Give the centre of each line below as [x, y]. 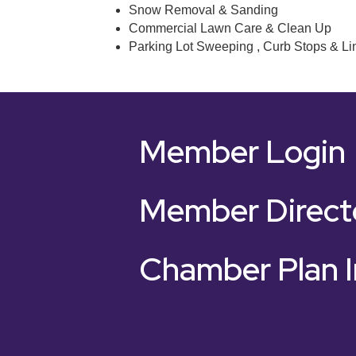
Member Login [242, 151]
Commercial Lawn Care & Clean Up [230, 28]
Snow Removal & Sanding [203, 10]
